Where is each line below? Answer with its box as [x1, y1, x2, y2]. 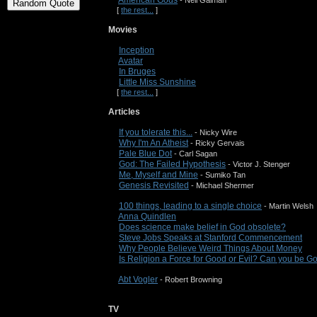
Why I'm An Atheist [119, 138, 188, 148]
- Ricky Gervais [188, 139, 245, 147]
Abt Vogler [118, 275, 158, 284]
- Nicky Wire [192, 128, 237, 137]
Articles [108, 107, 140, 117]
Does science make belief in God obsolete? [119, 222, 286, 232]
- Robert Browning [158, 275, 222, 284]
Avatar [118, 56, 143, 66]
